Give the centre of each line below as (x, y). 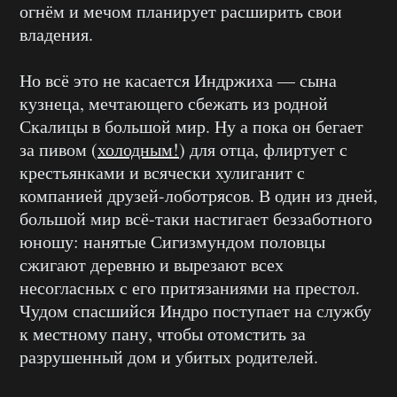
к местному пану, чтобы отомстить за (163, 333)
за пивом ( (58, 149)
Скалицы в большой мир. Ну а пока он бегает (191, 126)
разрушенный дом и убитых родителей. (169, 356)
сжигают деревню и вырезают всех (152, 264)
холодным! (138, 149)
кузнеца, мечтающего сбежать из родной (174, 103)
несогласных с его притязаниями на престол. (190, 287)
